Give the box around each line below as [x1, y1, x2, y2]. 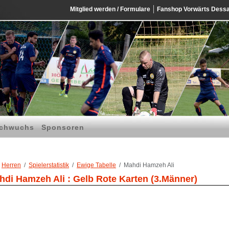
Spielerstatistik [29, 162, 69, 169]
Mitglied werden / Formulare [70, 6, 150, 13]
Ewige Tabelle [77, 162, 116, 169]
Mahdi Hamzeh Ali [124, 162, 174, 169]
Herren [2, 162, 21, 169]
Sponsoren [41, 123, 84, 131]
